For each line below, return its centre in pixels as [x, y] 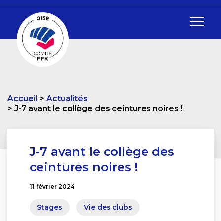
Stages [50, 207]
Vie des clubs [108, 207]
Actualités [67, 98]
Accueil [22, 98]
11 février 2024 [52, 187]
